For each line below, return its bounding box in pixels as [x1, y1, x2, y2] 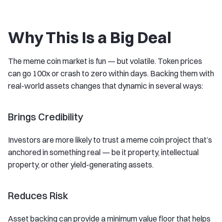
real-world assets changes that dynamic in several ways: [8, 81, 203, 91]
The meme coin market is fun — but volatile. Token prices [8, 56, 202, 66]
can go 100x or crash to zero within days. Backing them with [8, 68, 214, 79]
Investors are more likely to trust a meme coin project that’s [8, 135, 212, 145]
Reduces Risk [8, 189, 68, 202]
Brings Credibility [8, 111, 83, 123]
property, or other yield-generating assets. [8, 160, 154, 170]
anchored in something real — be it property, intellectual [8, 147, 199, 158]
